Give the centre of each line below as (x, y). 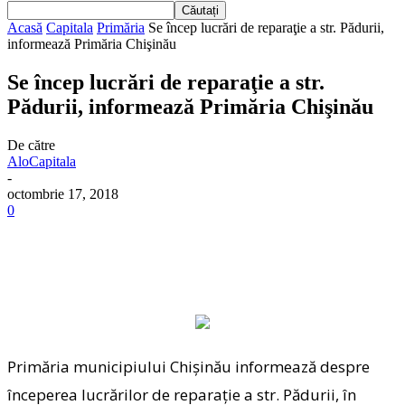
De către (31, 145)
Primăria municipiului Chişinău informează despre (188, 366)
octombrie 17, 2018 (63, 193)
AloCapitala (42, 161)
